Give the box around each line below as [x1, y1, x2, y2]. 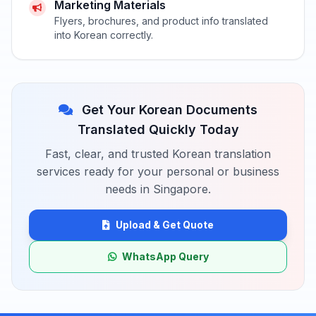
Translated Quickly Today [77, 121, 239, 137]
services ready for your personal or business [37, 164, 279, 178]
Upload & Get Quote [116, 218, 214, 231]
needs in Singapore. [105, 181, 211, 196]
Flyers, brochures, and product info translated [54, 14, 268, 27]
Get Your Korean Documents [78, 102, 257, 117]
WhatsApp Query [121, 250, 209, 262]
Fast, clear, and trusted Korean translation [45, 146, 271, 161]
